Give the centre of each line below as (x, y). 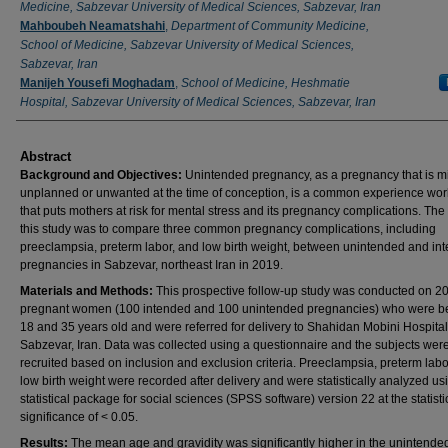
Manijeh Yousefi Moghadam (97, 82)
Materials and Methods (84, 290)
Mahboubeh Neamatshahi (92, 25)
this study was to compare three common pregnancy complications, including (228, 228)
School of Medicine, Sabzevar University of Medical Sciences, (187, 44)
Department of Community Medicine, (270, 25)
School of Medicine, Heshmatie (265, 82)
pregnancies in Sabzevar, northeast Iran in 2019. (151, 264)
